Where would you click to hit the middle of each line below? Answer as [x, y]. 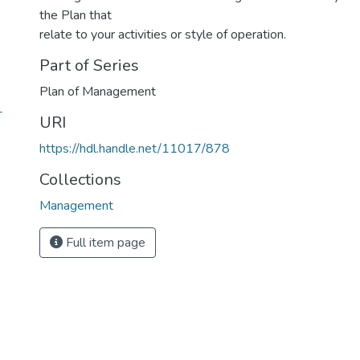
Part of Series [89, 65]
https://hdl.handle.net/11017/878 [135, 149]
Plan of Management [98, 92]
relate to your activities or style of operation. [163, 35]
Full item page [104, 243]
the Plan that [76, 15]
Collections [80, 180]
